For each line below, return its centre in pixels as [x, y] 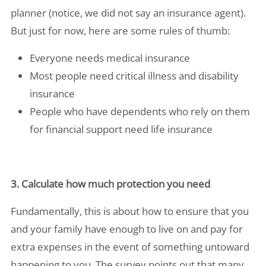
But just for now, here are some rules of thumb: [120, 30]
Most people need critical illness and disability [134, 75]
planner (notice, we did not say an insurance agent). [128, 12]
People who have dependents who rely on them [140, 111]
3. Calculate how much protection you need [110, 183]
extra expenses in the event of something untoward [130, 246]
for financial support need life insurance [121, 129]
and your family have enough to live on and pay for [127, 229]
